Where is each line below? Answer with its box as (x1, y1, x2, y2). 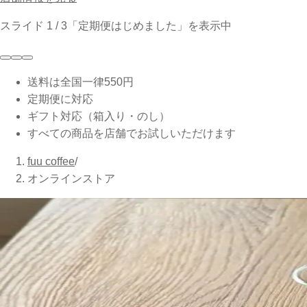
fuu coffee (27, 156, 75, 168)
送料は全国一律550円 (27, 76, 134, 88)
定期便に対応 (27, 93, 93, 106)
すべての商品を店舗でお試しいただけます (27, 127, 236, 140)
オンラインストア (27, 173, 115, 185)
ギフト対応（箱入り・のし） (27, 110, 170, 123)
